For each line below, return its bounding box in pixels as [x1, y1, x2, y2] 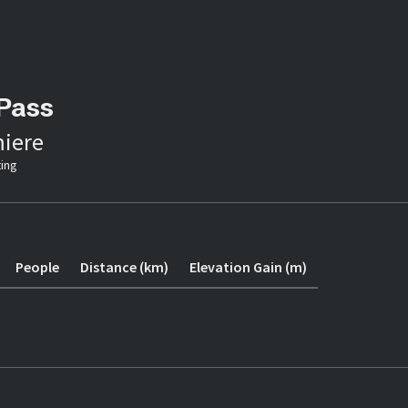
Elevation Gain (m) [189, 258, 308, 276]
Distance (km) [80, 258, 169, 276]
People [15, 258, 60, 276]
